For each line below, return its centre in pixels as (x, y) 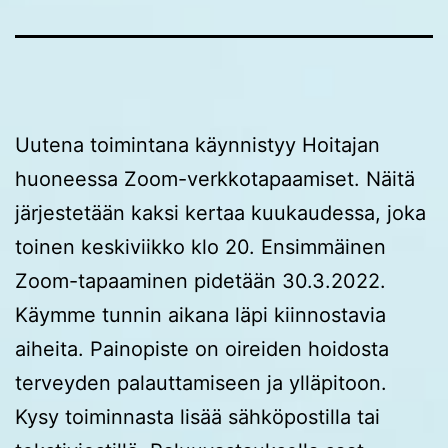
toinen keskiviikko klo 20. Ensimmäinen (200, 246)
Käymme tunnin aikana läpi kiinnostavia (200, 314)
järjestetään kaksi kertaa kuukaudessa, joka (220, 212)
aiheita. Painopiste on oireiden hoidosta (202, 348)
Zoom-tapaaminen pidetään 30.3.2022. (200, 280)
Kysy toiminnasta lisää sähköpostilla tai (197, 416)
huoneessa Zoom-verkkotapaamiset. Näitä (215, 178)
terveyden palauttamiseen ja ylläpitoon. (201, 382)
